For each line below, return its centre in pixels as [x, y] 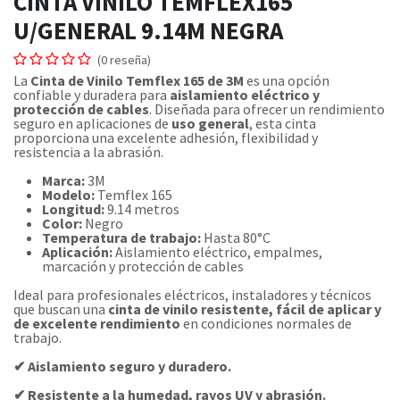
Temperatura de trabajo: [121, 238]
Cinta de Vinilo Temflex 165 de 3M [137, 81]
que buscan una [61, 309]
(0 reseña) [124, 60]
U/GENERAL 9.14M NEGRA [148, 31]
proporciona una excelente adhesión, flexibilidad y [166, 138]
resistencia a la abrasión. [88, 152]
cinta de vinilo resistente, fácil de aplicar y [245, 309]
